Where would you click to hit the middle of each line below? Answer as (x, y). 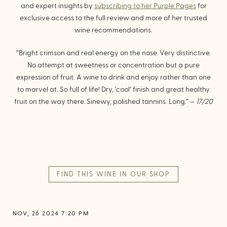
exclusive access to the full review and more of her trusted (113, 18)
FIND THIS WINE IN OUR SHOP (113, 174)
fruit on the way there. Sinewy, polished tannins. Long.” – (105, 102)
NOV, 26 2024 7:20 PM (51, 213)
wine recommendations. (113, 30)
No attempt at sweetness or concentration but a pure (113, 65)
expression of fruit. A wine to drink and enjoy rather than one (113, 78)
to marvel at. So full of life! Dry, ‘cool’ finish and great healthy (113, 90)
